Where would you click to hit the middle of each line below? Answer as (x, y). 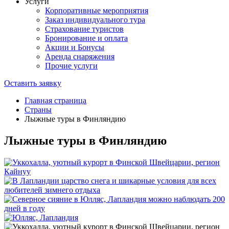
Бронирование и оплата (86, 38)
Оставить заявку (33, 83)
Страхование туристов (84, 29)
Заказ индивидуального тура (95, 20)
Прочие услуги (71, 66)
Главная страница (55, 100)
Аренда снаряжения (80, 56)
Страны (38, 110)
